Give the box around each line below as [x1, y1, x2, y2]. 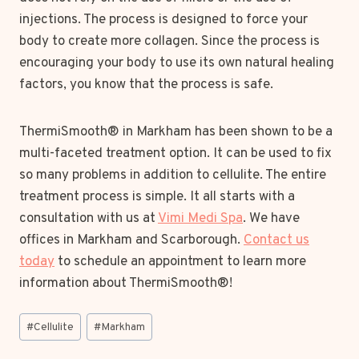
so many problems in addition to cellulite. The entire [19, 166, 326, 184]
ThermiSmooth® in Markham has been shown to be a [19, 123, 333, 141]
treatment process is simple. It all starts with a [19, 188, 295, 206]
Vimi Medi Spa [158, 209, 243, 228]
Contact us [244, 231, 309, 249]
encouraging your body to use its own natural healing [19, 54, 334, 72]
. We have [243, 209, 300, 228]
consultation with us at [19, 209, 158, 228]
